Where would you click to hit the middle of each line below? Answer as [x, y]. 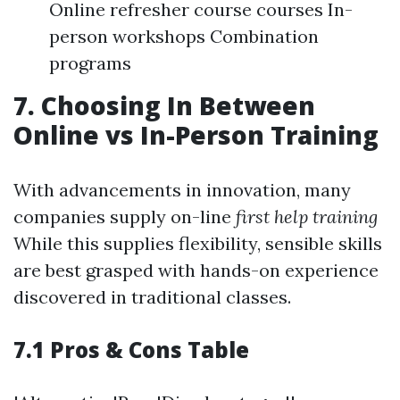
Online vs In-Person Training [196, 135]
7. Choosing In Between [164, 106]
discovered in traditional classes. [152, 297]
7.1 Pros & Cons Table [131, 350]
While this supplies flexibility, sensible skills [198, 244]
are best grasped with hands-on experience [196, 271]
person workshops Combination [184, 37]
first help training [307, 217]
